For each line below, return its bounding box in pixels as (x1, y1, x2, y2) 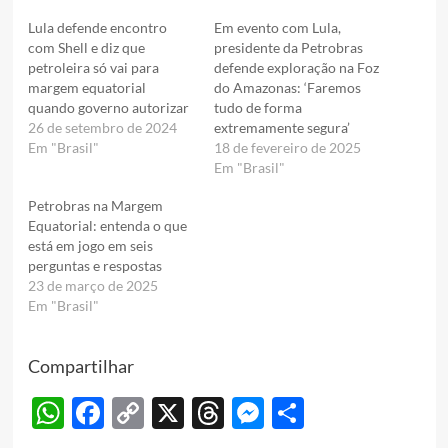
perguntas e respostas (27, 257, 162, 275)
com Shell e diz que (27, 39, 145, 57)
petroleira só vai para (27, 59, 159, 77)
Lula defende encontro (27, 19, 167, 37)
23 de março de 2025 (27, 277, 158, 295)
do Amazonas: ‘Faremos (214, 79, 361, 97)
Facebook (103, 392, 241, 432)
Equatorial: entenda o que (27, 217, 187, 235)
